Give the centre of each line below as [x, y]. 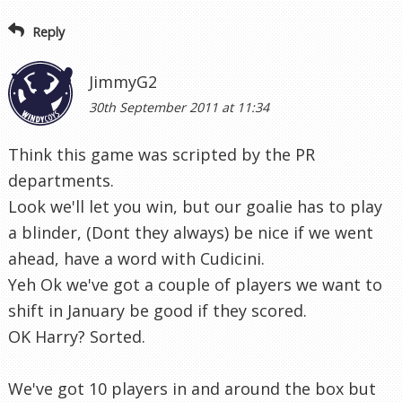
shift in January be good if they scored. [157, 310]
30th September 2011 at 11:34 [179, 107]
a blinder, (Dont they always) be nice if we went [191, 232]
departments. [61, 180]
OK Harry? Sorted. [77, 336]
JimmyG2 [123, 81]
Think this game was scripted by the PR [162, 154]
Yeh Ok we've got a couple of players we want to [195, 284]
